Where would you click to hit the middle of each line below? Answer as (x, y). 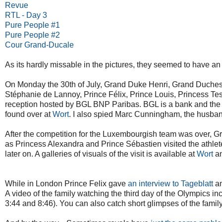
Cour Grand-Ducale (39, 45)
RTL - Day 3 (26, 15)
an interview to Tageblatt (170, 184)
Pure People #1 (32, 25)
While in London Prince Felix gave (66, 184)
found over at (29, 114)
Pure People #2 (32, 35)
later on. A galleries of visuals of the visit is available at (101, 154)
